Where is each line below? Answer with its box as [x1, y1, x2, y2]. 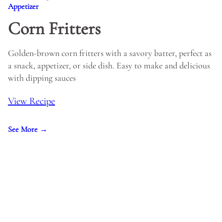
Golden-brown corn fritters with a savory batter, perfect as [8, 48, 212, 58]
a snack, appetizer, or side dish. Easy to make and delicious [8, 60, 210, 71]
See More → [8, 124, 48, 134]
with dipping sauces [8, 72, 76, 83]
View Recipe [8, 95, 55, 107]
